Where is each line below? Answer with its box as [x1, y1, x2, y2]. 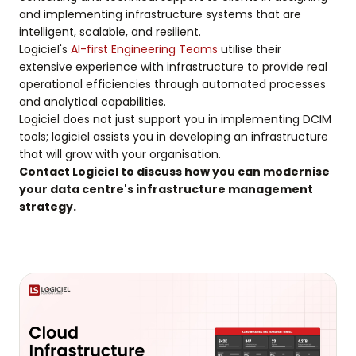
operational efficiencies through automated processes [19, 76, 326, 93]
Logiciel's [19, 41, 71, 58]
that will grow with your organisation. [19, 146, 221, 163]
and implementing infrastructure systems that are [19, 6, 301, 23]
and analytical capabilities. [19, 94, 166, 110]
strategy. [19, 199, 76, 215]
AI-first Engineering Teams [71, 41, 218, 58]
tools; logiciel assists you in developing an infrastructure [19, 129, 328, 145]
